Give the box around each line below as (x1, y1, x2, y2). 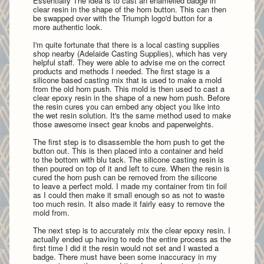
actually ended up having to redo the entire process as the (33, 233, 231, 245)
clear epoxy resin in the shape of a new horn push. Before (33, 91, 230, 103)
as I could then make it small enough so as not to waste (33, 189, 225, 200)
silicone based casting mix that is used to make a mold (33, 74, 222, 85)
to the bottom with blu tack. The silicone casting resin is (33, 153, 224, 165)
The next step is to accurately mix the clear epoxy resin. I (33, 224, 230, 236)
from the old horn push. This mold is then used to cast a (33, 82, 225, 94)
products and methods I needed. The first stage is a (33, 65, 210, 77)
